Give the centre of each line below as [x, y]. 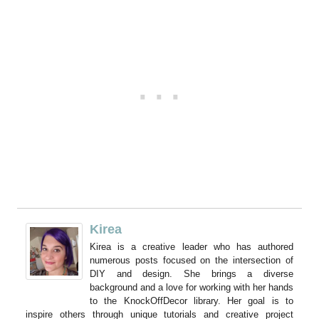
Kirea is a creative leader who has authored [192, 247]
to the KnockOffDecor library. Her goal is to [192, 301]
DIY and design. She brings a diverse [192, 274]
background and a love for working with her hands [192, 288]
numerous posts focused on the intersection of [192, 261]
